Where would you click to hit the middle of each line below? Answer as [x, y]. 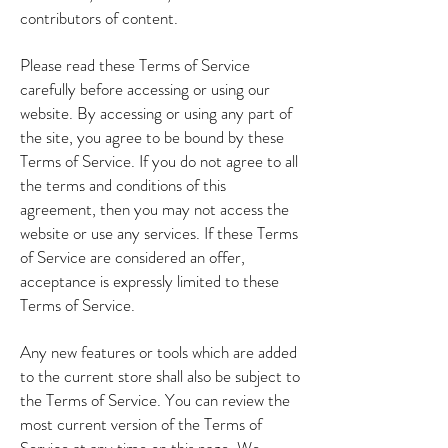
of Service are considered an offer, [132, 257]
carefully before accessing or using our [145, 89]
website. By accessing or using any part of [156, 113]
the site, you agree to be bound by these [152, 137]
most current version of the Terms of [141, 424]
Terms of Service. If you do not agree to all [159, 161]
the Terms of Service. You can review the [155, 400]
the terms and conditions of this [123, 185]
